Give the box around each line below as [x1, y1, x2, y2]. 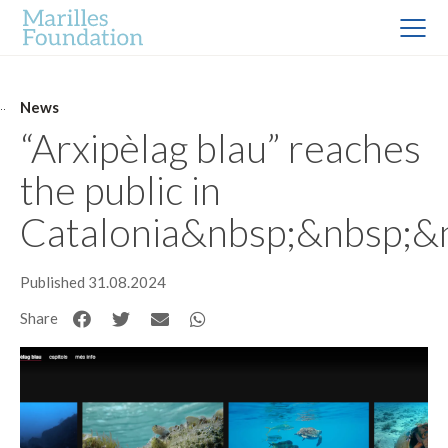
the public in [20, 166, 221, 213]
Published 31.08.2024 [20, 273, 166, 291]
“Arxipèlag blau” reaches [20, 124, 421, 171]
